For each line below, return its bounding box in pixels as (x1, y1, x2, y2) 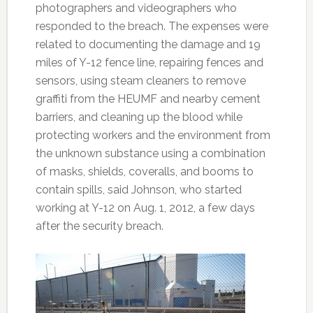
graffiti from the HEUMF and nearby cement (35, 92, 261, 105)
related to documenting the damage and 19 (35, 38, 261, 51)
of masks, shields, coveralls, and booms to (35, 165, 254, 178)
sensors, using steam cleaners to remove (35, 74, 246, 87)
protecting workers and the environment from (35, 129, 270, 142)
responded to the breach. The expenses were (35, 20, 268, 33)
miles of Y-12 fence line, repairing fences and (35, 56, 263, 69)
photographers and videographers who (35, 1, 237, 15)
